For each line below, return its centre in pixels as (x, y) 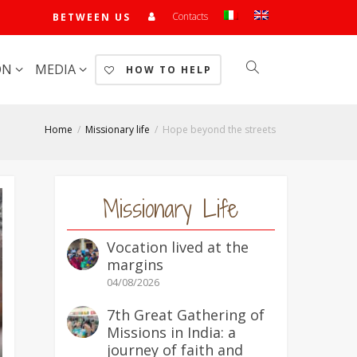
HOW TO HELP (167, 69)
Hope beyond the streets (219, 129)
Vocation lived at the (177, 247)
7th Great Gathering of (185, 315)
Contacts (190, 16)
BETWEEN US (92, 17)
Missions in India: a (171, 332)
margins (135, 265)
